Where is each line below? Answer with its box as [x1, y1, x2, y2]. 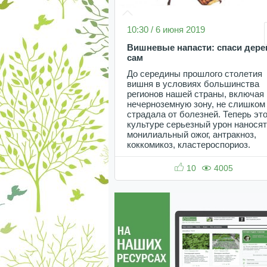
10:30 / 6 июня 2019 [127, 24, 205, 35]
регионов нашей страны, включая [127, 89, 264, 99]
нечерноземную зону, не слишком [127, 99, 265, 109]
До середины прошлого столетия [127, 69, 262, 79]
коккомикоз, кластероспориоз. [127, 139, 250, 150]
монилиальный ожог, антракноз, [127, 129, 256, 139]
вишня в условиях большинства [127, 79, 259, 89]
